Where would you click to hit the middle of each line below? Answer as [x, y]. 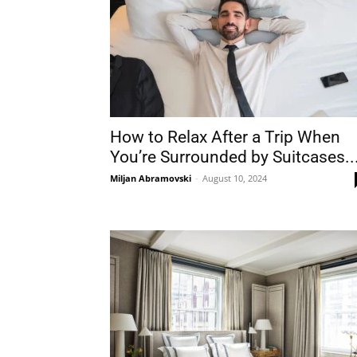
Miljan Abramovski [151, 178]
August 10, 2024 [235, 178]
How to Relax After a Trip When [225, 137]
